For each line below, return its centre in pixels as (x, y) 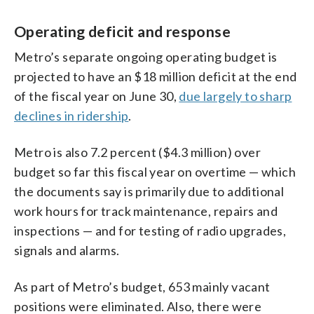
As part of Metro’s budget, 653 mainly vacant (142, 286)
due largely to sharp (235, 96)
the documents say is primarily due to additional (149, 191)
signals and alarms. (67, 250)
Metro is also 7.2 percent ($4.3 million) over (137, 152)
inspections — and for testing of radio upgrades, (150, 230)
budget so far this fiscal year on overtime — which (155, 171)
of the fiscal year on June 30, (97, 96)
